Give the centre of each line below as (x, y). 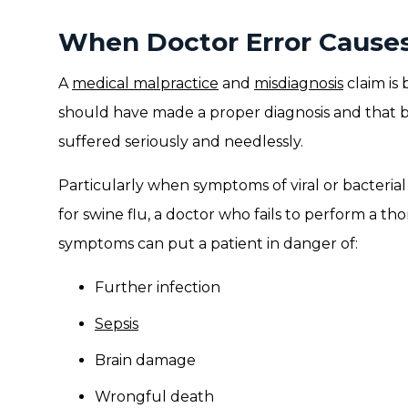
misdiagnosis (299, 83)
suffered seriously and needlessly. (181, 142)
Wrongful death (154, 397)
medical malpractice (145, 83)
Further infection (158, 287)
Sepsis (117, 324)
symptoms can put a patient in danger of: (208, 244)
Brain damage (145, 360)
